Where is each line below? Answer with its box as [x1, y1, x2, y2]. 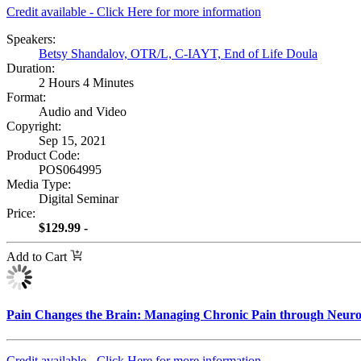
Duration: [6, 61, 55, 76]
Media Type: [6, 177, 71, 192]
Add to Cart [6, 250, 70, 264]
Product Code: [6, 148, 80, 163]
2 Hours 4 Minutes [39, 76, 134, 90]
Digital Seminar [39, 192, 118, 206]
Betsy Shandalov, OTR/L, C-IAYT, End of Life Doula [39, 47, 317, 61]
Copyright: [6, 119, 61, 134]
